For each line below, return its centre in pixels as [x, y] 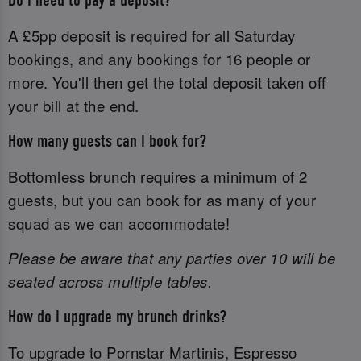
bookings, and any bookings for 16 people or [160, 59]
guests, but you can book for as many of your [162, 199]
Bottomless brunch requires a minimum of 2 [158, 176]
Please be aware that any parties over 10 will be [172, 258]
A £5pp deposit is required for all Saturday [152, 36]
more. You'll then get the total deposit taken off [167, 83]
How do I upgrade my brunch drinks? [117, 317]
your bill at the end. [74, 106]
